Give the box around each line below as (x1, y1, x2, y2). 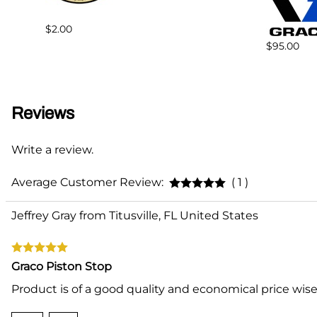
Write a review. (11, 143, 93, 157)
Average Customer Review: (11, 175, 163, 190)
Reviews (11, 104, 74, 123)
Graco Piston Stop (11, 260, 112, 274)
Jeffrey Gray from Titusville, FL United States (11, 209, 258, 223)
